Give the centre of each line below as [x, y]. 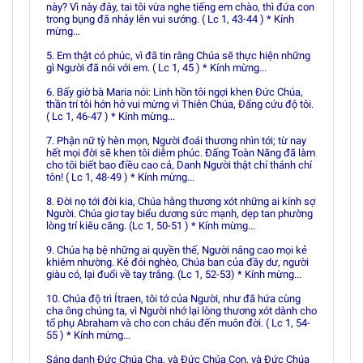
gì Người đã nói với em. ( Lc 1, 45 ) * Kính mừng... [156, 68]
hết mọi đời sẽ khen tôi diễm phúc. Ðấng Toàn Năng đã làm [181, 153]
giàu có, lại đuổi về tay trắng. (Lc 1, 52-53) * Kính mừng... [174, 274]
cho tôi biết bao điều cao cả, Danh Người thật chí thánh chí [179, 165]
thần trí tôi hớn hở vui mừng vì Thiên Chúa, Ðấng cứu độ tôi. [180, 104]
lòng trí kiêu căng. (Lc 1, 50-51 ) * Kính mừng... [151, 226]
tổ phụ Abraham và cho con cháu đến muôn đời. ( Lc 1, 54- [178, 323]
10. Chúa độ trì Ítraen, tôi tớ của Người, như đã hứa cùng [173, 299]
